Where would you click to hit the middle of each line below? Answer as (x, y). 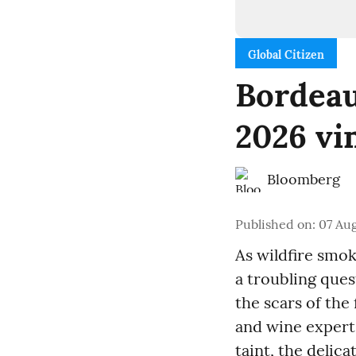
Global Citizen (286, 55)
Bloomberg (304, 179)
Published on (274, 224)
